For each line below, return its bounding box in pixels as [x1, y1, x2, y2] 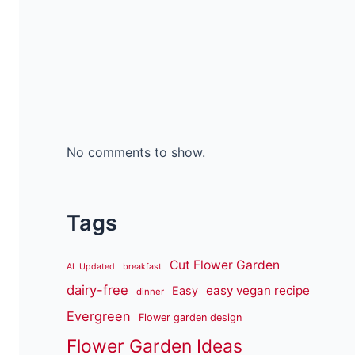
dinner [136, 286, 164, 298]
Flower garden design [139, 311, 242, 324]
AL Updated [67, 261, 115, 273]
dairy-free [67, 282, 128, 299]
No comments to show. [67, 144, 205, 161]
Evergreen [67, 308, 131, 325]
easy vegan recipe [206, 283, 310, 299]
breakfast [123, 261, 162, 273]
